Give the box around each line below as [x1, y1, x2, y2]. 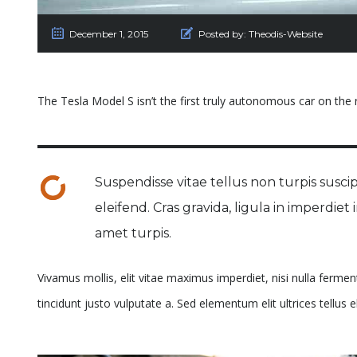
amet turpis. [95, 226, 171, 241]
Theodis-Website [249, 28, 323, 41]
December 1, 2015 [69, 28, 148, 41]
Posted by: [198, 28, 246, 41]
